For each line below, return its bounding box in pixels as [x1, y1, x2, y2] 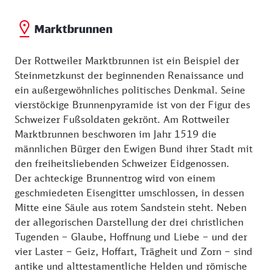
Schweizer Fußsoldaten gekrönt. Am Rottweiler [15, 113, 229, 126]
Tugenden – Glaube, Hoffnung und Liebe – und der [15, 231, 247, 243]
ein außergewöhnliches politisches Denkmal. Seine [15, 84, 245, 97]
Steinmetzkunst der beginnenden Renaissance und [15, 69, 244, 82]
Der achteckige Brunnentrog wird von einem [15, 172, 215, 185]
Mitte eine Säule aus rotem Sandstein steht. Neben [15, 201, 246, 214]
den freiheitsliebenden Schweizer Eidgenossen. [15, 157, 232, 170]
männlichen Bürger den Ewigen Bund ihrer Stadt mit [15, 143, 253, 155]
